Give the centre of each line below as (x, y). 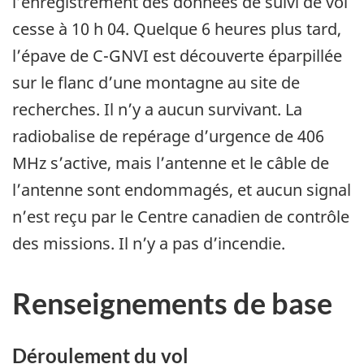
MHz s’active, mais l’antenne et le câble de (171, 163)
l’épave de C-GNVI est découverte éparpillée (177, 56)
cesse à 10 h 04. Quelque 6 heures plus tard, (177, 29)
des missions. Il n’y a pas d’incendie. (149, 244)
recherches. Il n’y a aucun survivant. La (157, 110)
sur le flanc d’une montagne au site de (156, 83)
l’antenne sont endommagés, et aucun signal (182, 190)
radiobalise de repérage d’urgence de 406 (168, 136)
